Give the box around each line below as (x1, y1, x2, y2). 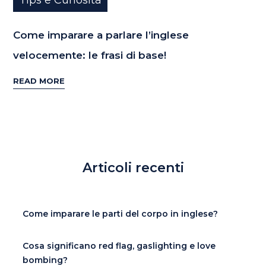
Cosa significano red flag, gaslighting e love (23, 240, 216, 251)
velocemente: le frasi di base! (13, 49, 167, 61)
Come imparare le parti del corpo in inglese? (23, 208, 218, 219)
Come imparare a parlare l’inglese (13, 28, 189, 41)
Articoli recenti (82, 159, 184, 176)
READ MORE (13, 76, 65, 86)
